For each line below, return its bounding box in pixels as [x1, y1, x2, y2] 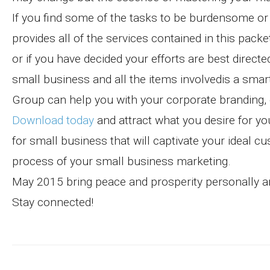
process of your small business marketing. [12, 154, 231, 168]
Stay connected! [12, 195, 93, 209]
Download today [12, 113, 94, 127]
